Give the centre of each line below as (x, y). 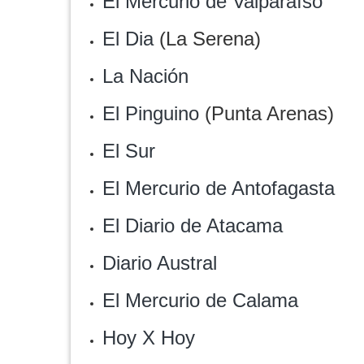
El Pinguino (151, 113)
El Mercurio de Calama (200, 300)
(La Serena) (207, 39)
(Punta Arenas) (266, 113)
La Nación (145, 76)
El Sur (129, 151)
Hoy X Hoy (149, 338)
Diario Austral (160, 263)
